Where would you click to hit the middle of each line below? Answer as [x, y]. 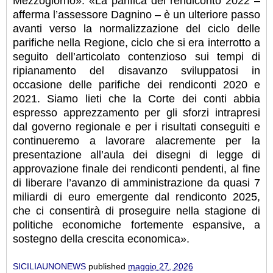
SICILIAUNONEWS [49, 266]
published [108, 266]
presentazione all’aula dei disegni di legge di [136, 155]
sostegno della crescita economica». [101, 239]
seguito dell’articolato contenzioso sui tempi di [136, 57]
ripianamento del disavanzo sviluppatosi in [136, 71]
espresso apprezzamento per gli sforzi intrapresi [136, 113]
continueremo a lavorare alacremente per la [136, 141]
